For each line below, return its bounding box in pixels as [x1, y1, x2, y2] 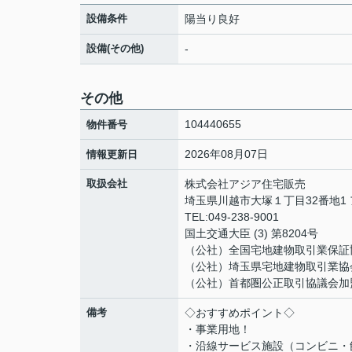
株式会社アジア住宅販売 [185, 178, 306, 190]
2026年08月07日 [185, 148, 268, 160]
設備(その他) [86, 42, 144, 54]
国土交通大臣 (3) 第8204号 [185, 227, 318, 240]
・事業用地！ [185, 323, 251, 335]
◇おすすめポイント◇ [185, 306, 295, 319]
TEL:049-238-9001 [185, 211, 279, 223]
